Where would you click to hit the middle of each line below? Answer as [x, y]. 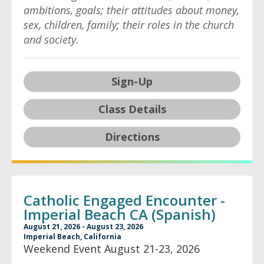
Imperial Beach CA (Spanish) [120, 214]
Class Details [132, 109]
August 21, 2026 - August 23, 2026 [83, 227]
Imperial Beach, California [72, 237]
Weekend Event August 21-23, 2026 [112, 249]
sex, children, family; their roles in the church [129, 25]
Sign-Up [132, 81]
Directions [132, 137]
